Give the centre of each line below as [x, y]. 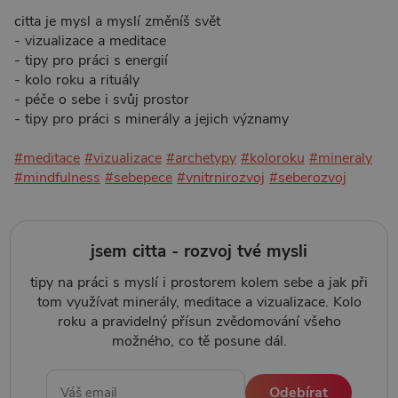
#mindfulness [57, 178]
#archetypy [201, 159]
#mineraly [341, 159]
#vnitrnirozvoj [221, 178]
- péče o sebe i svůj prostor [102, 100]
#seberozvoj [308, 178]
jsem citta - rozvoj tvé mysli [199, 251]
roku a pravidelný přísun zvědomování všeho [199, 321]
